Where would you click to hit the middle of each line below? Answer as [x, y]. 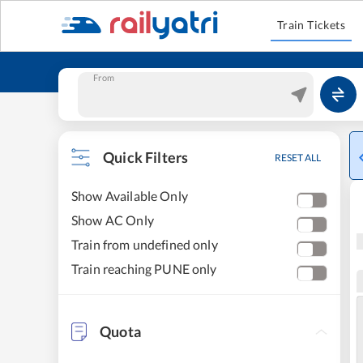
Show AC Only [113, 220]
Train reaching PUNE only [144, 269]
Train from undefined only [145, 244]
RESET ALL [298, 158]
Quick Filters [146, 157]
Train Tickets [311, 25]
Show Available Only [130, 196]
